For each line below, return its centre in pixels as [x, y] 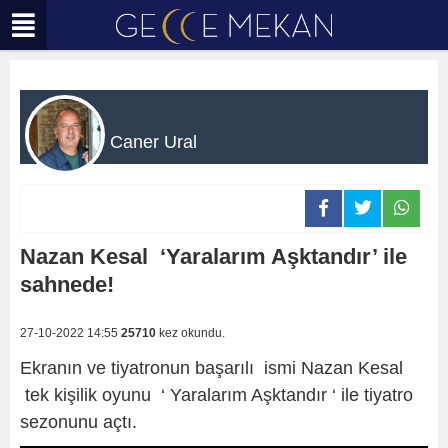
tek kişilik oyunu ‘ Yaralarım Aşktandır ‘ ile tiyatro [219, 395]
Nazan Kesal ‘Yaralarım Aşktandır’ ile [213, 256]
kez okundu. [190, 333]
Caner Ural [153, 142]
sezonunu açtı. [78, 422]
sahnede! [67, 284]
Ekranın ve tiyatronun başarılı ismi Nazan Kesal [211, 368]
